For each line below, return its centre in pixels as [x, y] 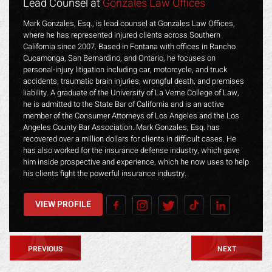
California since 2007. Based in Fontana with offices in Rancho [129, 46]
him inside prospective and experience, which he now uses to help [136, 161]
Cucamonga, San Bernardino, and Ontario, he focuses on [119, 58]
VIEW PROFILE [63, 205]
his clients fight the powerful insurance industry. [105, 173]
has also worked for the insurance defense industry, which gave [131, 150]
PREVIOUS [45, 249]
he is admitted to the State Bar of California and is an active [124, 104]
